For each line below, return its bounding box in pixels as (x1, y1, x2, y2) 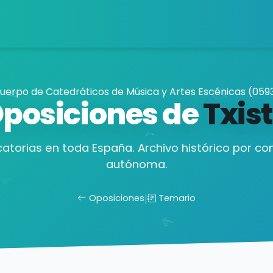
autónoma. (105, 157, 168, 172)
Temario (158, 192, 196, 204)
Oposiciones (88, 192, 144, 204)
